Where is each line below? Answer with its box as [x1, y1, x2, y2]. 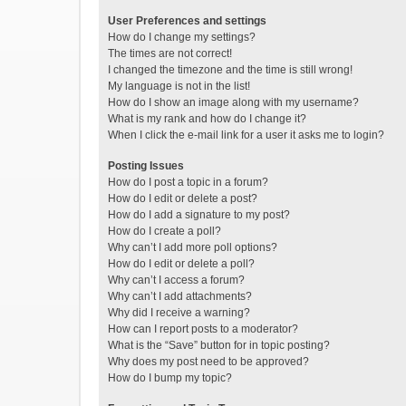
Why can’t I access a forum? [108, 274, 245, 286]
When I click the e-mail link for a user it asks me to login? [108, 129, 384, 141]
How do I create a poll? [108, 225, 221, 237]
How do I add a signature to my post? [108, 208, 290, 221]
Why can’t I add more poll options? [108, 241, 277, 254]
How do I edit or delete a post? [108, 192, 257, 205]
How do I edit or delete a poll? [108, 257, 255, 270]
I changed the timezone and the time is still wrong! [108, 63, 353, 76]
